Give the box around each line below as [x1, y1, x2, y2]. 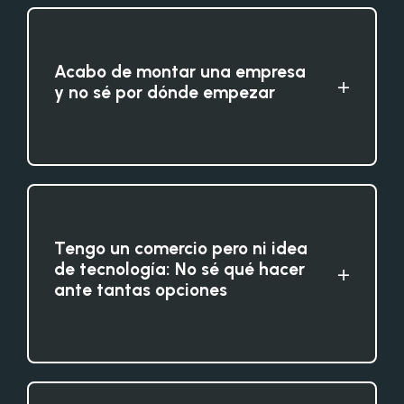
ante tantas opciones [54, 279, 227, 300]
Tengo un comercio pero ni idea [54, 237, 308, 259]
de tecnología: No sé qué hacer [54, 258, 305, 280]
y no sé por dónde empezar [54, 81, 275, 103]
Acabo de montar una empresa [54, 60, 306, 82]
